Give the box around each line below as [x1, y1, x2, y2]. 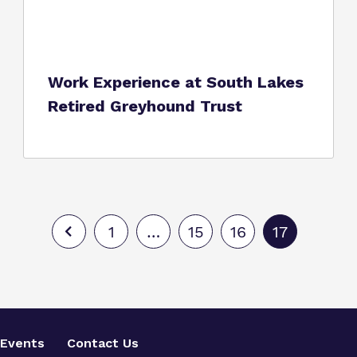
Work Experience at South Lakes [48, 73, 304, 92]
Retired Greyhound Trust [48, 96, 242, 116]
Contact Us [67, 335, 139, 351]
